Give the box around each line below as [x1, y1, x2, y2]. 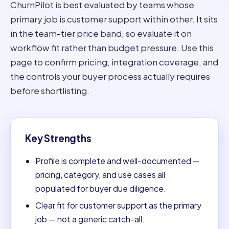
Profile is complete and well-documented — [35, 155, 200, 166]
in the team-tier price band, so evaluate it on [10, 27, 192, 39]
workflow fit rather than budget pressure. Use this [10, 41, 214, 53]
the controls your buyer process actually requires [10, 70, 210, 82]
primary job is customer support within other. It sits [10, 13, 218, 25]
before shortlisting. [10, 84, 89, 96]
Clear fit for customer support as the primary [35, 199, 201, 211]
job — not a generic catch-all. [35, 213, 145, 224]
